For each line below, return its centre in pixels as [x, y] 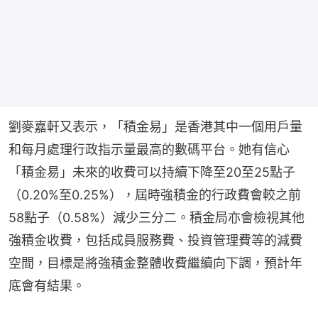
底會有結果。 [47, 286]
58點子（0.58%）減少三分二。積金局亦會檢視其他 [157, 218]
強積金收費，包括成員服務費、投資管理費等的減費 [155, 241]
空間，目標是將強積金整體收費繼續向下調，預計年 [155, 263]
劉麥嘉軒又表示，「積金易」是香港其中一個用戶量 [155, 127]
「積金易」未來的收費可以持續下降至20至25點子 [152, 172]
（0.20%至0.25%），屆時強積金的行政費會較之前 [155, 195]
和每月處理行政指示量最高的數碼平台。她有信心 [149, 150]
